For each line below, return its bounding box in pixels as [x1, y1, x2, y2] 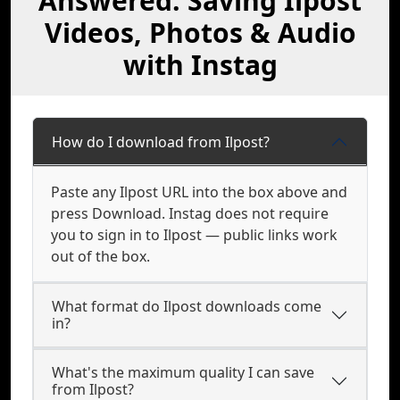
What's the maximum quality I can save [52, 362, 314, 382]
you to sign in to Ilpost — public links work [51, 225, 337, 245]
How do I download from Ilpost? [52, 131, 270, 152]
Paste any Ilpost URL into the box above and [51, 182, 347, 202]
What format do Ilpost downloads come [52, 296, 321, 316]
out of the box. [51, 246, 150, 266]
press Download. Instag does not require [51, 204, 329, 223]
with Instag [122, 46, 278, 83]
